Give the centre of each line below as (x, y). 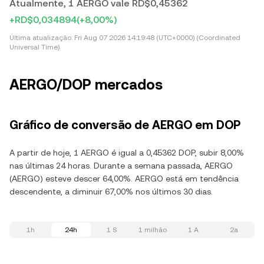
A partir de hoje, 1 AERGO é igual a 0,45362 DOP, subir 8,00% (127, 153)
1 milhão (152, 230)
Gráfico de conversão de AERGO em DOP (125, 125)
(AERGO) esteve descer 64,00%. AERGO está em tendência (124, 179)
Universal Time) (34, 47)
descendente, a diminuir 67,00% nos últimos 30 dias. (111, 192)
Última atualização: (41, 38)
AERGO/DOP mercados (86, 85)
